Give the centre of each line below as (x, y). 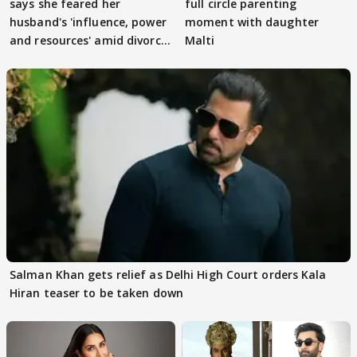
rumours (34, 59)
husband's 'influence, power (88, 22)
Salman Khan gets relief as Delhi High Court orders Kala (168, 275)
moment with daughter (252, 22)
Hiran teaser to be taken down (96, 293)
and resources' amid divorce (88, 41)
